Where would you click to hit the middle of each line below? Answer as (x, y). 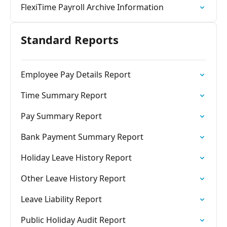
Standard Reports (70, 40)
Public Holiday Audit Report (73, 220)
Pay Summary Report (61, 116)
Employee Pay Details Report (76, 74)
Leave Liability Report (61, 199)
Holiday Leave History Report (76, 158)
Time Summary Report (64, 95)
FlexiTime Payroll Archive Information (92, 7)
